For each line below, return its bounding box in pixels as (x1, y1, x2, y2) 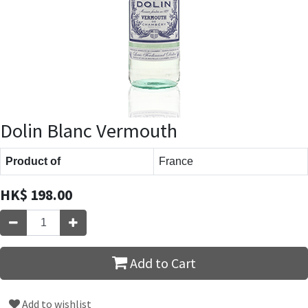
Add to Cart (127, 254, 196, 272)
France (159, 155, 193, 167)
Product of (5, 155, 60, 167)
